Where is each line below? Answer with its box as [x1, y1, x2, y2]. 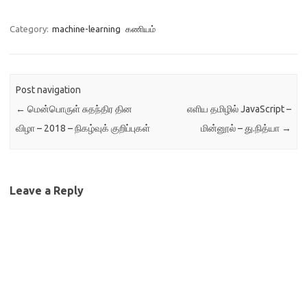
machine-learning [52, 24, 121, 34]
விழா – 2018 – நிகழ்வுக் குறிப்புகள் [16, 123, 151, 134]
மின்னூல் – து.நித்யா [200, 123, 282, 134]
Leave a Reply [10, 184, 84, 197]
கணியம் [125, 24, 156, 34]
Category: [10, 24, 51, 34]
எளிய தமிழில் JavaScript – [186, 103, 291, 115]
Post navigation [16, 84, 82, 96]
